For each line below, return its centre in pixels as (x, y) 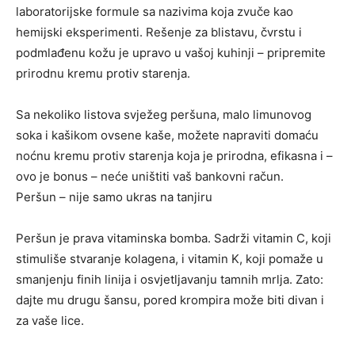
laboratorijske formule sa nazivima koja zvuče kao (155, 11)
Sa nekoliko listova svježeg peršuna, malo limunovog (164, 114)
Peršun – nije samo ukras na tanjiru (114, 197)
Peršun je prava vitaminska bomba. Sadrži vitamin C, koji (174, 238)
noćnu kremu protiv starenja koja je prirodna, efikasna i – (174, 155)
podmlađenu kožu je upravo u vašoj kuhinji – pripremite (171, 52)
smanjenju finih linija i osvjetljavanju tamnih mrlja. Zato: (170, 279)
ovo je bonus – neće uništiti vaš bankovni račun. (150, 176)
